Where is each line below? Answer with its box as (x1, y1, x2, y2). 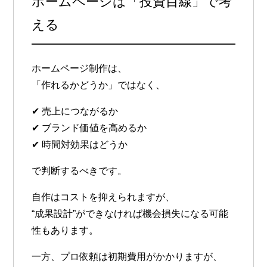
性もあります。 (32, 225, 99, 236)
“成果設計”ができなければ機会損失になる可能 (32, 209, 229, 219)
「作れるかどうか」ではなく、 (32, 80, 166, 91)
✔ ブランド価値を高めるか (32, 123, 147, 133)
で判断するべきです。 (32, 166, 128, 176)
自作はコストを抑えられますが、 (32, 192, 175, 203)
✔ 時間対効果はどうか (32, 139, 128, 150)
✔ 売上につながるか (32, 106, 119, 117)
